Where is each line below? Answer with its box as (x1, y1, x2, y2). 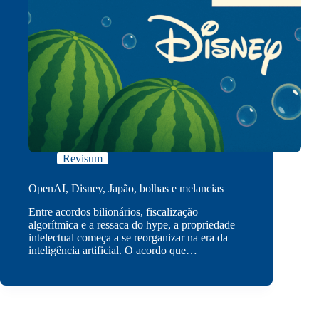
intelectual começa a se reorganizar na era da (28, 231, 228, 244)
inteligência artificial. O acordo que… (28, 244, 197, 256)
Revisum (63, 152, 103, 165)
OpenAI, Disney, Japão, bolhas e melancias (28, 182, 224, 195)
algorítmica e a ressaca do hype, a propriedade (28, 218, 235, 231)
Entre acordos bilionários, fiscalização (28, 205, 198, 218)
